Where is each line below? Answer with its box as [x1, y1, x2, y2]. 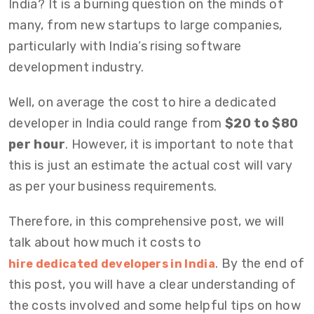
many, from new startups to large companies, [8, 18, 282, 33]
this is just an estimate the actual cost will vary [8, 158, 292, 173]
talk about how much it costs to [8, 235, 202, 250]
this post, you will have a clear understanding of [8, 277, 296, 292]
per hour [8, 137, 65, 152]
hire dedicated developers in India [8, 257, 215, 271]
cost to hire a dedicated [131, 95, 277, 110]
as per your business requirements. [8, 179, 220, 194]
